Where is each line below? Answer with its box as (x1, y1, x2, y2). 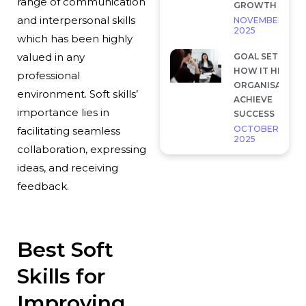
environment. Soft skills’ (16, 87, 138, 100)
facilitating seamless (16, 124, 120, 137)
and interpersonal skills (16, 13, 135, 27)
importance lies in (16, 105, 109, 119)
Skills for (16, 263, 105, 289)
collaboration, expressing (16, 142, 146, 156)
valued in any (16, 50, 85, 64)
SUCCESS (233, 108, 275, 119)
